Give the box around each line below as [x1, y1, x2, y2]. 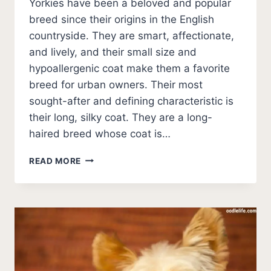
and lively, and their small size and [29, 45, 197, 58]
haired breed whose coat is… [29, 127, 171, 140]
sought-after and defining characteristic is [29, 94, 233, 107]
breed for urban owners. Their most [29, 78, 203, 91]
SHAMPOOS [80, 241, 133, 252]
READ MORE [29, 155, 82, 166]
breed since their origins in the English [29, 13, 214, 25]
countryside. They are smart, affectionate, [29, 29, 234, 42]
